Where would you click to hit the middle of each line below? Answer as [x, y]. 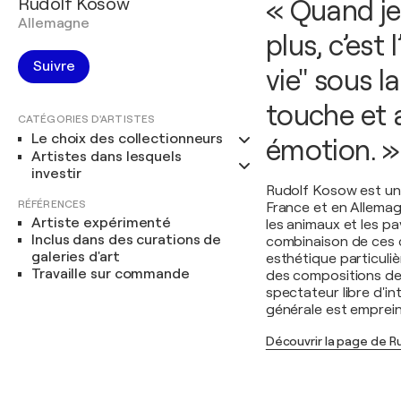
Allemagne [54, 23]
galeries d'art [76, 257]
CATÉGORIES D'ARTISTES [87, 119]
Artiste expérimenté [102, 223]
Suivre [54, 66]
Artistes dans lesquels [107, 157]
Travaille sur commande [111, 274]
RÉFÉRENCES [52, 204]
